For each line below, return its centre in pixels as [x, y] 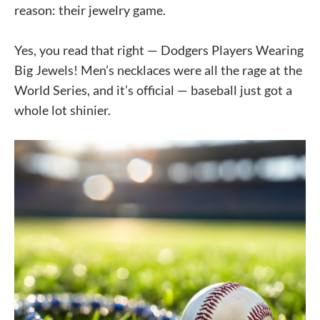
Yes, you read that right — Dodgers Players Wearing [159, 50]
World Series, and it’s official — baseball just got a [153, 90]
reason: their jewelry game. [90, 10]
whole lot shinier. [62, 110]
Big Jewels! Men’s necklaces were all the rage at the [158, 70]
